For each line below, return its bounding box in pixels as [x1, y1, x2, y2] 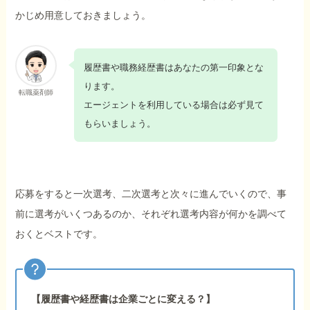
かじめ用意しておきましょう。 [15, 10, 152, 21]
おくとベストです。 [15, 228, 103, 239]
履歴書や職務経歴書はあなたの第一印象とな [83, 62, 264, 73]
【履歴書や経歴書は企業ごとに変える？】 [31, 293, 216, 304]
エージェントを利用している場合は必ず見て [83, 99, 264, 110]
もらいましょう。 [83, 118, 156, 129]
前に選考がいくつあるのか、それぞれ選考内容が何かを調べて [15, 208, 287, 219]
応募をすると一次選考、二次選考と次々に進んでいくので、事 [15, 188, 287, 199]
